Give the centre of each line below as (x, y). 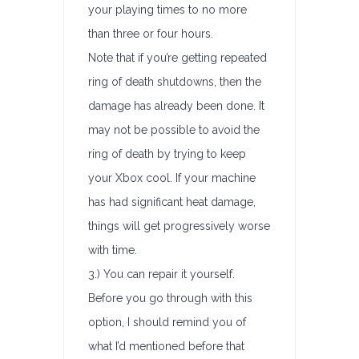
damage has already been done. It (176, 106)
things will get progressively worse (179, 226)
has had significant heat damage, (172, 202)
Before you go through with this (170, 298)
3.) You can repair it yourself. (161, 274)
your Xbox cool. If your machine (172, 178)
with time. (113, 250)
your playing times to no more (167, 10)
